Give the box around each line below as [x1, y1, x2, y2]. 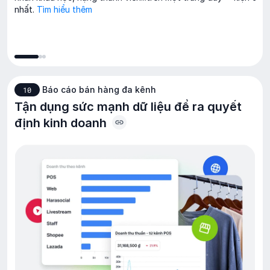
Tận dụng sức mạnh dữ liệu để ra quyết [14, 99, 242, 114]
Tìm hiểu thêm [37, 4, 92, 14]
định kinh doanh [14, 115, 107, 130]
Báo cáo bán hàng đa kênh [40, 84, 156, 95]
